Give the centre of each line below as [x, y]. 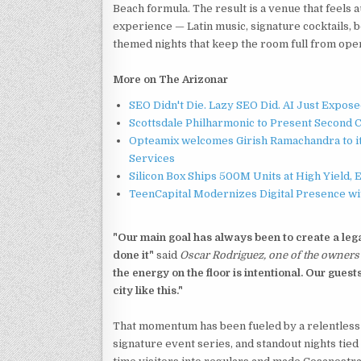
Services [152, 158]
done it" [133, 255]
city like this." [148, 290]
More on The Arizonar [170, 79]
